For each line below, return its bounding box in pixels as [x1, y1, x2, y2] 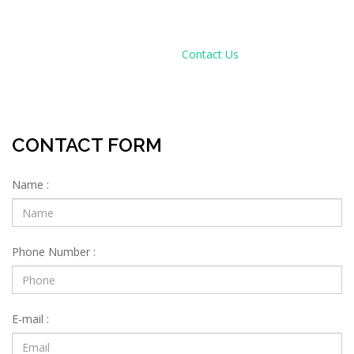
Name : [12, 177, 49, 192]
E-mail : [12, 311, 49, 326]
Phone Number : [12, 244, 96, 259]
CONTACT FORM [12, 134, 162, 156]
